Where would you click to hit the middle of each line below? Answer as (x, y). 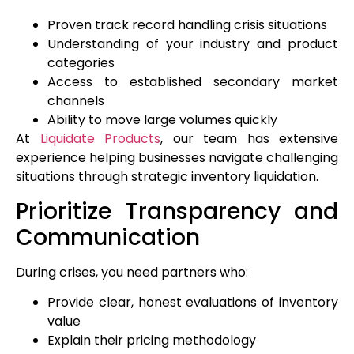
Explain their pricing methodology (152, 340)
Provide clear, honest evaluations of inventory (193, 302)
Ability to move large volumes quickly (162, 120)
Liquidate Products (100, 139)
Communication (108, 237)
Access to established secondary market (193, 82)
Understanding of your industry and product (193, 44)
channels (76, 101)
